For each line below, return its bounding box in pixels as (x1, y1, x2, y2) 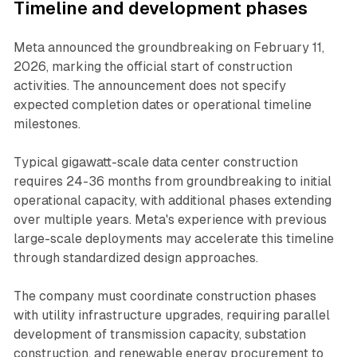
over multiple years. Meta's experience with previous (13, 211, 327, 227)
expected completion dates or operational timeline (13, 96, 312, 112)
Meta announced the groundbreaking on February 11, (13, 39, 324, 55)
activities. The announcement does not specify (13, 77, 286, 93)
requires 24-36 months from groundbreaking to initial (13, 173, 331, 189)
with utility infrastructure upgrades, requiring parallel (13, 307, 330, 323)
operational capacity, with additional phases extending (13, 192, 331, 208)
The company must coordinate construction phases (13, 288, 316, 304)
